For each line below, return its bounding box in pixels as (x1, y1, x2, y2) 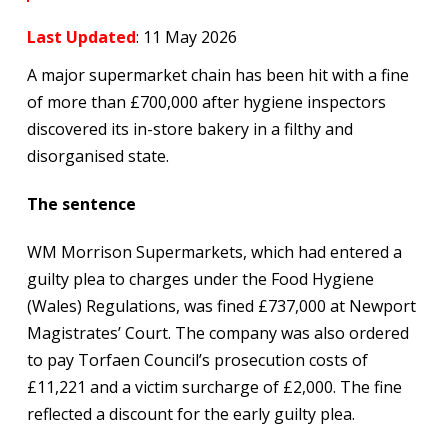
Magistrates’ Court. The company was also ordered (26, 321, 409, 344)
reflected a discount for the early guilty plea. (26, 402, 355, 425)
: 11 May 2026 (135, 25, 237, 48)
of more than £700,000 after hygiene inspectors (26, 90, 386, 113)
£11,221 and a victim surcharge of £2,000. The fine (26, 375, 402, 398)
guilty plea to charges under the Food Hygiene (26, 267, 374, 290)
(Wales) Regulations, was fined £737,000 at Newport (26, 294, 416, 317)
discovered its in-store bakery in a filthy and (26, 117, 353, 140)
